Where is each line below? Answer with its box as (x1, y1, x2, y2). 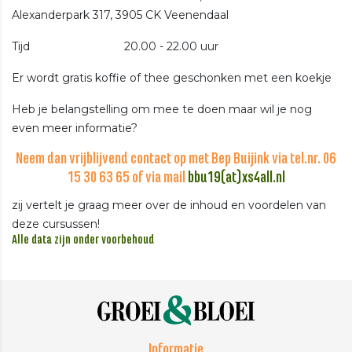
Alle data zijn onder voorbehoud (12, 233, 154, 247)
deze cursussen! (12, 216, 100, 231)
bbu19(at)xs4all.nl (187, 170, 285, 186)
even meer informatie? (12, 120, 137, 135)
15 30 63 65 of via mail (67, 170, 188, 186)
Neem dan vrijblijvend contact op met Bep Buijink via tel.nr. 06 (16, 151, 336, 167)
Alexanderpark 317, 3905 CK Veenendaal (12, 7, 229, 22)
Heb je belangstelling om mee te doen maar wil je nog (12, 101, 312, 116)
